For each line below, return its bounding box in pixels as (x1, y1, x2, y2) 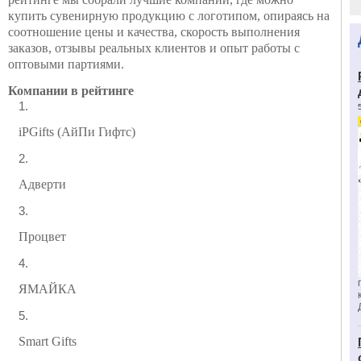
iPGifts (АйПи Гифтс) (19, 125, 135, 139)
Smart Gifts (19, 334, 77, 348)
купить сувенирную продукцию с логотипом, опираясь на (8, 9, 330, 23)
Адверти (19, 177, 66, 191)
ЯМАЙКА (19, 282, 77, 296)
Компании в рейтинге (8, 84, 134, 98)
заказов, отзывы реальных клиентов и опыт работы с (8, 41, 300, 55)
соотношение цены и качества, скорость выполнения (8, 25, 300, 39)
